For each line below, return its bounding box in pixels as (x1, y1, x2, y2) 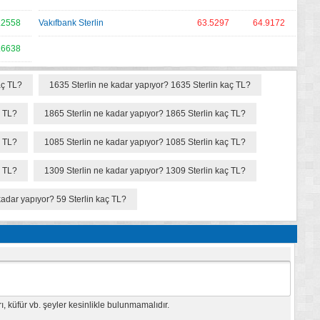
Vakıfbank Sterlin (39, 18, 104, 28)
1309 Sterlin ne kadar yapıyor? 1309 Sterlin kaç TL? (44, 166, 246, 176)
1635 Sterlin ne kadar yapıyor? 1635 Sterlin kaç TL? (49, 80, 251, 90)
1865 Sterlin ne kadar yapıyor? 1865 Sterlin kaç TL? (44, 109, 246, 119)
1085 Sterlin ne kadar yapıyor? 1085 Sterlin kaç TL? (44, 137, 246, 147)
